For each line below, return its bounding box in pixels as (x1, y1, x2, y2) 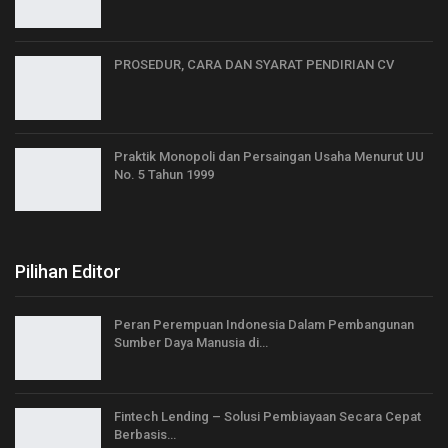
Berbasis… (114, 427, 176, 442)
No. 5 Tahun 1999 (114, 166, 214, 182)
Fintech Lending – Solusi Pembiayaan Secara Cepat (114, 409, 421, 424)
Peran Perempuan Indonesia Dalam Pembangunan (114, 317, 414, 333)
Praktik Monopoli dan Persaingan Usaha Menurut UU (114, 148, 424, 164)
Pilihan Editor (15, 261, 121, 283)
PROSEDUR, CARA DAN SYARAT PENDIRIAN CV (114, 57, 394, 73)
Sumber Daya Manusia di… (114, 335, 268, 351)
